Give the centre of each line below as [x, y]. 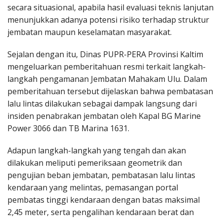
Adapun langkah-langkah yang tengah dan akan [97, 150]
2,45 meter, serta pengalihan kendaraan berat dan [101, 212]
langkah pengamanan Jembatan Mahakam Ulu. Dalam [107, 79]
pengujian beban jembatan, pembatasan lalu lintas [101, 175]
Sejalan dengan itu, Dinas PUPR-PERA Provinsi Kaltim [105, 54]
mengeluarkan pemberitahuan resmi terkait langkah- [107, 66]
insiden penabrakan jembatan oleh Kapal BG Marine [104, 116]
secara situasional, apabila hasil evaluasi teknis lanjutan [110, 7]
